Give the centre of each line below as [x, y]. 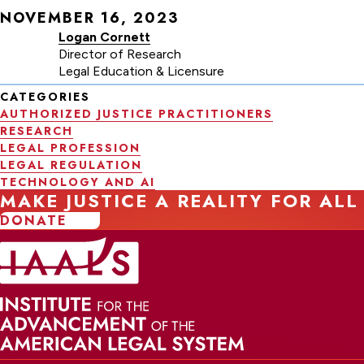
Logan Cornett [104, 37]
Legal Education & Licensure [141, 71]
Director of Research [120, 54]
